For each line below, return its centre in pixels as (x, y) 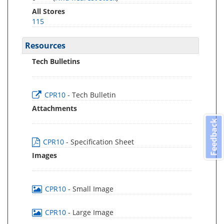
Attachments (54, 108)
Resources (45, 45)
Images (44, 155)
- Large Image (91, 212)
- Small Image (91, 189)
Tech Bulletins (56, 61)
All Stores (48, 11)
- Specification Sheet (100, 142)
